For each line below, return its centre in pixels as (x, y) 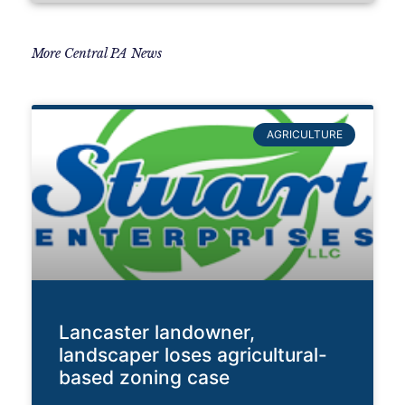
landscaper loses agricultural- (193, 354)
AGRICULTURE (304, 134)
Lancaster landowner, (157, 332)
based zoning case (144, 377)
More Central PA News (97, 53)
